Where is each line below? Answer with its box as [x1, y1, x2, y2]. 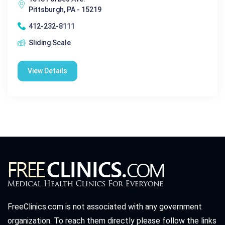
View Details [28, 66, 67, 75]
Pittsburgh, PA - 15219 [29, 5, 101, 14]
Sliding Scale [29, 38, 71, 47]
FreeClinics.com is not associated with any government [8, 201, 202, 211]
